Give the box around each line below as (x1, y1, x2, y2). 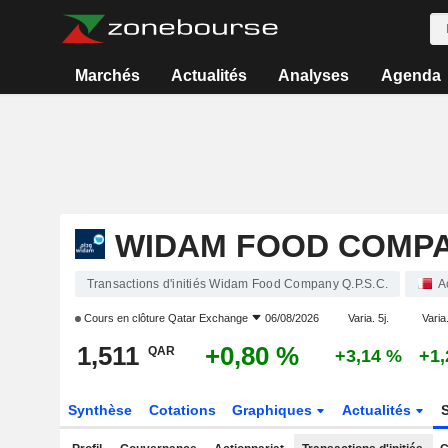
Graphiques (232, 402, 317, 418)
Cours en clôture (80, 312, 168, 324)
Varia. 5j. (347, 312, 389, 324)
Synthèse (67, 402, 132, 418)
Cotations (148, 402, 216, 418)
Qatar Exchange (167, 312, 248, 324)
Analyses (278, 67, 350, 84)
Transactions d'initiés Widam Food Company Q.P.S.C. (86, 277, 388, 291)
